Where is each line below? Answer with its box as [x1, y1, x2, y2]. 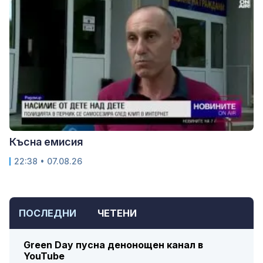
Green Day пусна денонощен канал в [23, 239, 203, 251]
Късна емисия [9, 136, 83, 149]
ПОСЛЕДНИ [19, 207, 76, 220]
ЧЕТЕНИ [97, 207, 137, 220]
